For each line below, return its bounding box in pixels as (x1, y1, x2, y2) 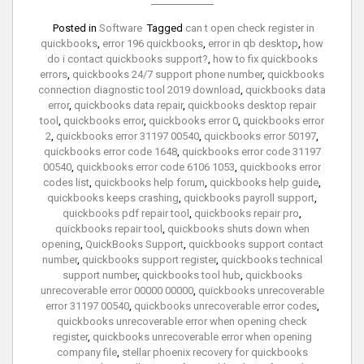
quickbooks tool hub (141, 269, 240, 282)
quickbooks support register (81, 253, 216, 266)
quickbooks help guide (210, 176, 318, 189)
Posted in (52, 22, 99, 35)
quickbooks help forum (94, 176, 205, 189)
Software (98, 22, 142, 35)
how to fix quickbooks (212, 53, 318, 66)
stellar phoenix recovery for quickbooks (121, 346, 308, 359)
